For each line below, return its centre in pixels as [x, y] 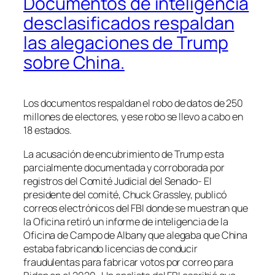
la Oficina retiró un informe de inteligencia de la [126, 221]
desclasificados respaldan [129, 23]
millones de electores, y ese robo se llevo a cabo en [133, 117]
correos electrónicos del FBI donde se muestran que [136, 208]
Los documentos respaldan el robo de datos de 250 [134, 103]
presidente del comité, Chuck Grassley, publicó [125, 194]
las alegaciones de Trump [126, 42]
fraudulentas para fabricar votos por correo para [129, 262]
